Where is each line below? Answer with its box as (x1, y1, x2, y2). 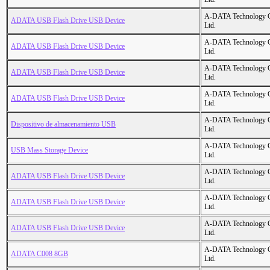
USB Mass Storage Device (11, 146, 88, 155)
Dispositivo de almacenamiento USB (11, 120, 116, 129)
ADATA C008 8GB (11, 250, 68, 259)
